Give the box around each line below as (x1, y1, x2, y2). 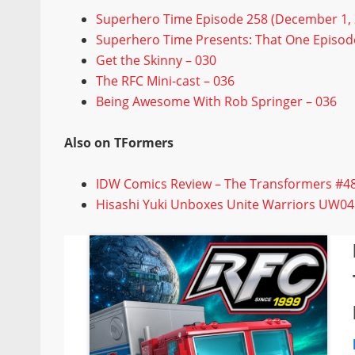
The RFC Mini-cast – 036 (96, 71, 235, 90)
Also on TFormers (64, 133, 174, 151)
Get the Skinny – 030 (96, 51, 217, 69)
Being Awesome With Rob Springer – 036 (96, 92, 338, 110)
